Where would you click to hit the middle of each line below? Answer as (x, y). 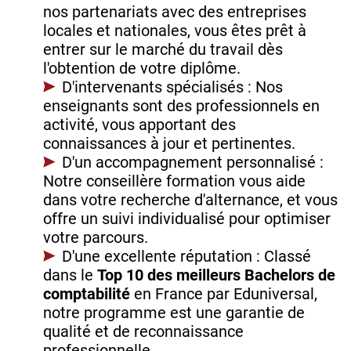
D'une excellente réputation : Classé (186, 257)
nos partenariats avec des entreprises (175, 12)
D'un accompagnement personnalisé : (193, 163)
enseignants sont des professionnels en (181, 106)
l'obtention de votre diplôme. (142, 69)
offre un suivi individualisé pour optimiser (187, 219)
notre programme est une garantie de (174, 313)
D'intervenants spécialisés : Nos (172, 87)
